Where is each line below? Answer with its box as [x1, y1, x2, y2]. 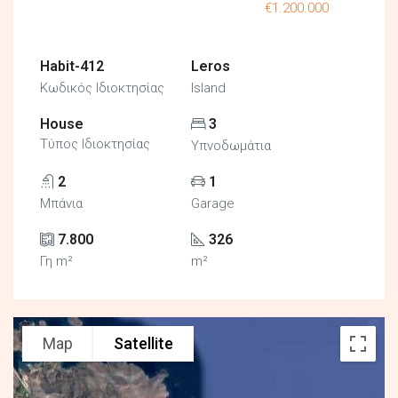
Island [191, 79, 227, 96]
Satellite [114, 334, 173, 354]
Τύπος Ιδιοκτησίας [40, 135, 150, 152]
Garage [191, 195, 235, 211]
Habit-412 [40, 57, 104, 75]
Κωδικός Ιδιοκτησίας [40, 79, 164, 96]
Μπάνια [40, 195, 83, 211]
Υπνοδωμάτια [191, 137, 272, 154]
